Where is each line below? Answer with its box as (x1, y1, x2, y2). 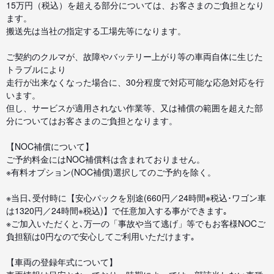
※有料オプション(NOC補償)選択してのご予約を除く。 (6, 165, 216, 178)
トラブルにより (6, 62, 66, 75)
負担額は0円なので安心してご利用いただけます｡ (6, 229, 195, 242)
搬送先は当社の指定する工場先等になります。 (6, 24, 186, 37)
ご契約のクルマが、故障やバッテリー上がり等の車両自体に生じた (6, 50, 263, 62)
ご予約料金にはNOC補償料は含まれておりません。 (6, 152, 205, 165)
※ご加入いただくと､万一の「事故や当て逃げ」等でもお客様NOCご (6, 217, 265, 229)
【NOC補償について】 (6, 139, 94, 152)
